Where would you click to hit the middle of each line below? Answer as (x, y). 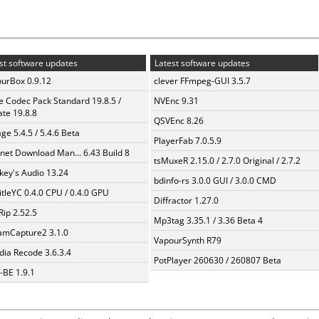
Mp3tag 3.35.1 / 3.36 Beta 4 (208, 220)
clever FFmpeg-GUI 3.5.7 (202, 81)
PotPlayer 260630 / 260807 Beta (218, 260)
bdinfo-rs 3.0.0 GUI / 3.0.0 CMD (215, 181)
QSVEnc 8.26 (179, 121)
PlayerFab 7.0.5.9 (188, 141)
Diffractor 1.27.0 (186, 200)
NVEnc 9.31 (176, 101)
